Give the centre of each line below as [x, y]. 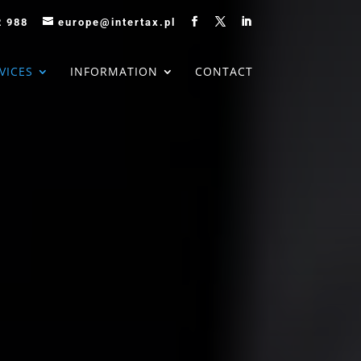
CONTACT [224, 71]
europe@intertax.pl [116, 22]
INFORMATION [114, 71]
